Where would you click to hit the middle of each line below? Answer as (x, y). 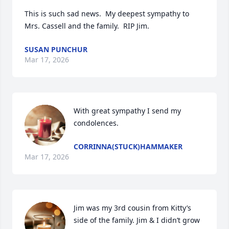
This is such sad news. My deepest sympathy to (107, 14)
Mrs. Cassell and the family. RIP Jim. (87, 26)
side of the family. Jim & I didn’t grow (137, 220)
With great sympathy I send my (127, 111)
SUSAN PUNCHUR (56, 49)
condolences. (96, 123)
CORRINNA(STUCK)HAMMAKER (128, 146)
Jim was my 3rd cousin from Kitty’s (132, 208)
